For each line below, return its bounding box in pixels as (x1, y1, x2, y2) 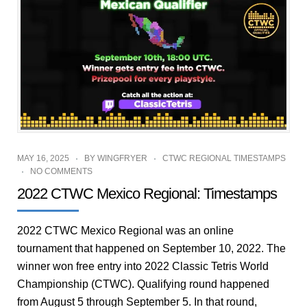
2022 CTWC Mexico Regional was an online (17, 225, 234, 237)
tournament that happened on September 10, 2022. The (17, 243, 286, 255)
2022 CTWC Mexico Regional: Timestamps (17, 185, 277, 203)
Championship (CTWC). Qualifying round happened (17, 278, 269, 291)
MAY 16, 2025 (17, 153, 69, 164)
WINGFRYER (97, 153, 147, 164)
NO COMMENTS (30, 167, 93, 177)
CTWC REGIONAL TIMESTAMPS (162, 153, 286, 164)
